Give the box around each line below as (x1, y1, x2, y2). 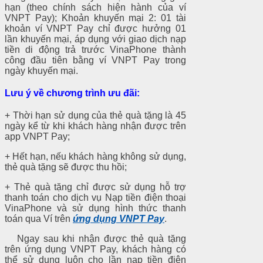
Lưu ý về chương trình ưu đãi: (5, 87, 140, 98)
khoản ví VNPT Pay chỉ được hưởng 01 (5, 23, 186, 33)
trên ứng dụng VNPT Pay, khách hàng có (5, 244, 186, 254)
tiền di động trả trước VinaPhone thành (5, 44, 186, 55)
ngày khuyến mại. (5, 65, 78, 76)
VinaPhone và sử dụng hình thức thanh (5, 203, 186, 213)
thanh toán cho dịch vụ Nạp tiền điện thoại (5, 192, 186, 203)
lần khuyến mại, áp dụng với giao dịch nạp (5, 33, 186, 44)
